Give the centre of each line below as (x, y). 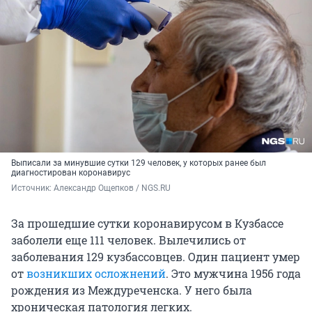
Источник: (32, 188)
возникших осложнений (96, 274)
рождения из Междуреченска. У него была (132, 290)
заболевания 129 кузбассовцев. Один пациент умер (156, 257)
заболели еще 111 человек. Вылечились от (128, 240)
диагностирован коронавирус (71, 173)
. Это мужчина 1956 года (233, 274)
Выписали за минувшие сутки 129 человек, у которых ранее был (139, 163)
